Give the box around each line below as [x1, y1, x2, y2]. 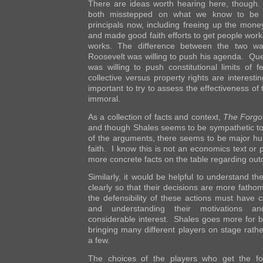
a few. [88, 235, 110, 245]
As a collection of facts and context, [88, 112, 223, 122]
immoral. [88, 94, 120, 104]
